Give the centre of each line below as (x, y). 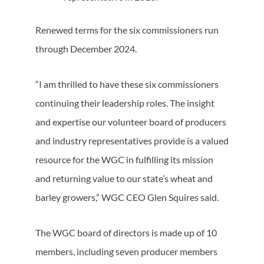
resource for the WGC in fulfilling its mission (124, 159)
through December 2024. (86, 49)
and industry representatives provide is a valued (132, 141)
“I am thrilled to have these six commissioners (127, 84)
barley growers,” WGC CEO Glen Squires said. (127, 197)
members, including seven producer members (126, 251)
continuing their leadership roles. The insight (125, 103)
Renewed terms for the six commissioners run (127, 30)
